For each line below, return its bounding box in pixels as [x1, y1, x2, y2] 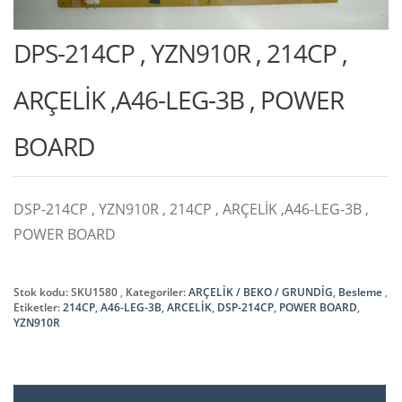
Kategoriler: [126, 284, 188, 300]
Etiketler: [13, 299, 63, 315]
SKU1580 [71, 284, 118, 300]
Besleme [338, 284, 382, 300]
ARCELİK [167, 299, 212, 315]
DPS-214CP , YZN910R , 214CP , [13, 35, 347, 70]
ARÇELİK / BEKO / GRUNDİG [188, 284, 333, 300]
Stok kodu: [13, 284, 71, 300]
